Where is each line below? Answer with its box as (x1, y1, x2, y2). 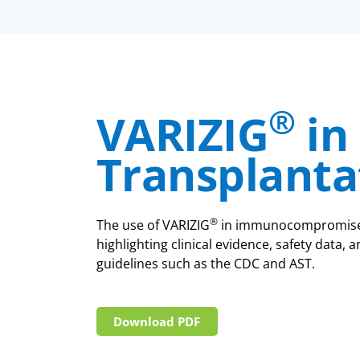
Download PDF (112, 313, 200, 329)
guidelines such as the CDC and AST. (96, 254, 315, 272)
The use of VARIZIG (96, 215, 210, 234)
